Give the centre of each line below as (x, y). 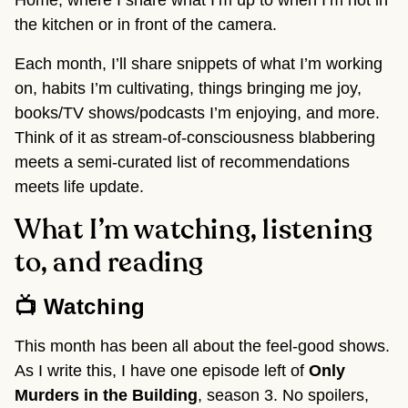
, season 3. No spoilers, (283, 396)
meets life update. (79, 187)
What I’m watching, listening (194, 231)
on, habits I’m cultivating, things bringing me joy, (188, 89)
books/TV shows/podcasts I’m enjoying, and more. (197, 113)
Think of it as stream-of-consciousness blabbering (195, 138)
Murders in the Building (106, 396)
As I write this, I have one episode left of (162, 371)
